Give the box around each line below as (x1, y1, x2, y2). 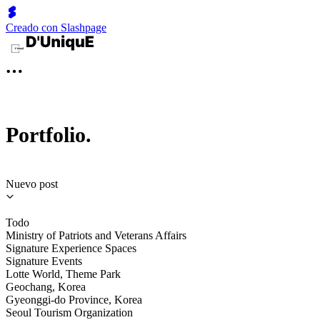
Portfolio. (6, 123, 91, 146)
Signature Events (6, 254, 82, 267)
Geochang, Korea (6, 280, 86, 293)
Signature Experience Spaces (6, 241, 136, 254)
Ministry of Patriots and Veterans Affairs (6, 229, 186, 241)
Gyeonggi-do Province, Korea (6, 293, 142, 306)
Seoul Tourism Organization (6, 306, 133, 319)
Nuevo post (6, 177, 58, 190)
